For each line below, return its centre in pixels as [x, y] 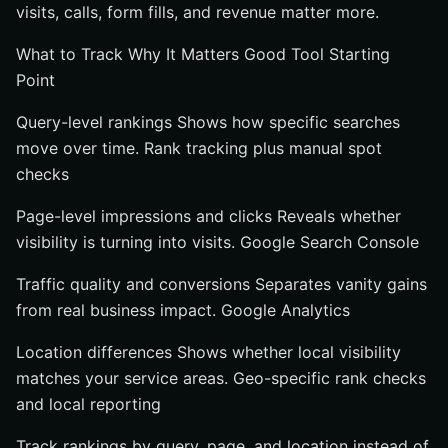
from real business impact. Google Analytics [183, 310]
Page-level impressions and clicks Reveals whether [208, 216]
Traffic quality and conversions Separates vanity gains [221, 284]
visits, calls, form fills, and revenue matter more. [197, 12]
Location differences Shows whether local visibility [208, 352]
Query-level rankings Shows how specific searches [208, 122]
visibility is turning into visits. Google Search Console [217, 242]
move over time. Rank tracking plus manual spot [199, 148]
